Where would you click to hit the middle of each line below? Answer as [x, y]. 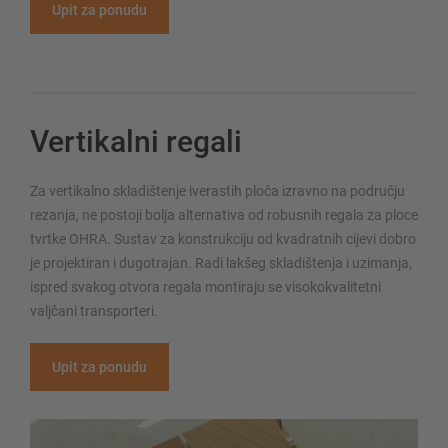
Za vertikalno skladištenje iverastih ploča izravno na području [217, 191]
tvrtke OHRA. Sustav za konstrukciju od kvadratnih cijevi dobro [223, 239]
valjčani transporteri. [94, 311]
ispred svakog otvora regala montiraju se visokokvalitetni [205, 287]
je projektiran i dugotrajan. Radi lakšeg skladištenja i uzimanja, [221, 263]
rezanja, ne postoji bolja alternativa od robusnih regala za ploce [224, 215]
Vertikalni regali [136, 142]
